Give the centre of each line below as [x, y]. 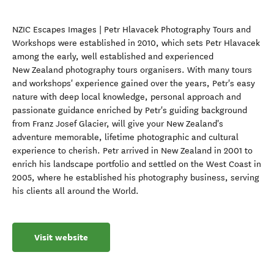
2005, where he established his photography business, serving [136, 178]
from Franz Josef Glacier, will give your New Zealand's [118, 124]
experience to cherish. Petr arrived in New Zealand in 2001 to [132, 151]
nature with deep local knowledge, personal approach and [127, 97]
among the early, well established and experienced [113, 57]
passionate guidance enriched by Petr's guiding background [130, 110]
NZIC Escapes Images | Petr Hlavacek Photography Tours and [131, 30]
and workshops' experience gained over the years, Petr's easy [134, 83]
